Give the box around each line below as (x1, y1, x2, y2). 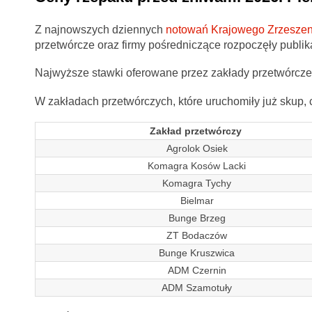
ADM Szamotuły (162, 281, 232, 293)
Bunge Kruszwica (159, 247, 235, 258)
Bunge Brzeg (168, 212, 226, 224)
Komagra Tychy (162, 177, 231, 189)
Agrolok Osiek (166, 142, 228, 154)
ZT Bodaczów (166, 229, 227, 241)
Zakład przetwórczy (149, 125, 244, 136)
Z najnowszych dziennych (34, 23, 166, 36)
